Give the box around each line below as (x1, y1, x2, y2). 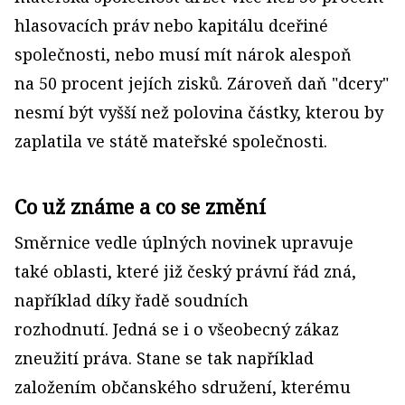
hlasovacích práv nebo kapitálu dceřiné (14, 14, 328, 37)
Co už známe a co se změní (14, 193, 266, 221)
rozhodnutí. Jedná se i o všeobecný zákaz (14, 318, 339, 341)
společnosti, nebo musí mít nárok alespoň (14, 43, 352, 66)
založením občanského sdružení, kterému (14, 376, 351, 399)
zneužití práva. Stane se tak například (14, 347, 314, 370)
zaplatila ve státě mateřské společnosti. (14, 130, 327, 153)
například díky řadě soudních (14, 289, 249, 312)
